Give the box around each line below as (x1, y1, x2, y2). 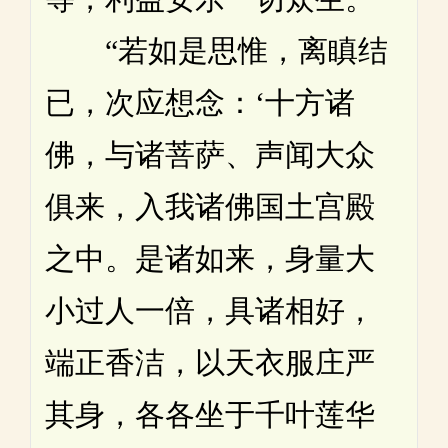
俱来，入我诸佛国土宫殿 (45, 189, 375, 223)
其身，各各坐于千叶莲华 (45, 397, 375, 431)
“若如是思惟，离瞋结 (45, 33, 388, 67)
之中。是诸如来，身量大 (45, 241, 375, 275)
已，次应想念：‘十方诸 (45, 85, 355, 119)
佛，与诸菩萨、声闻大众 (45, 137, 375, 171)
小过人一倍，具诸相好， (45, 293, 375, 327)
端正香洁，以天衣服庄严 (45, 345, 375, 379)
